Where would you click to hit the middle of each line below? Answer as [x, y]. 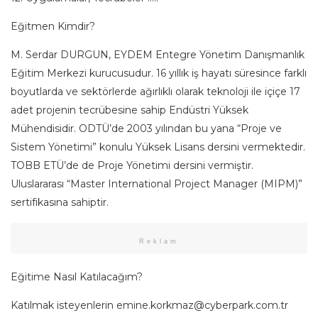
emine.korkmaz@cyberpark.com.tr [202, 305]
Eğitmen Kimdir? [53, 26]
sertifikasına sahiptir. [60, 202]
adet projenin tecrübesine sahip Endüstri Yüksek [130, 110]
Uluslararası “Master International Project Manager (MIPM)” [157, 183]
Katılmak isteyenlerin [64, 305]
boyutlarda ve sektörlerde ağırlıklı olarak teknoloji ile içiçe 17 [155, 91]
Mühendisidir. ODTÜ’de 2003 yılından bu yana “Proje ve [146, 128]
